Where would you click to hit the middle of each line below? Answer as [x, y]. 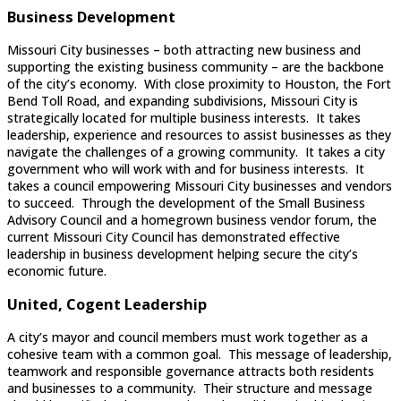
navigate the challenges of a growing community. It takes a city [196, 152]
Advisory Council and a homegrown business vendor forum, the [192, 220]
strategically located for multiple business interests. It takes [184, 118]
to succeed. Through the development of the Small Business [186, 203]
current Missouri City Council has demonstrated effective [174, 237]
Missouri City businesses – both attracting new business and [184, 50]
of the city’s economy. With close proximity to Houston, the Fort [199, 84]
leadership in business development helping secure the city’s [183, 254]
